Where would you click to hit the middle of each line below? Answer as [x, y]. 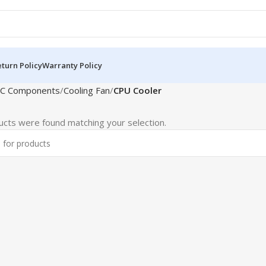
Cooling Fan [86, 90]
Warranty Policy [72, 65]
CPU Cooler [137, 90]
